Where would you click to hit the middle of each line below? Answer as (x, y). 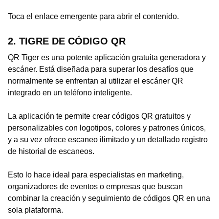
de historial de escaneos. (51, 151)
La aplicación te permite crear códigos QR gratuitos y (99, 116)
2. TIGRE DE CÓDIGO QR (67, 41)
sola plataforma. (35, 210)
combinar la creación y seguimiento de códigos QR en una (109, 198)
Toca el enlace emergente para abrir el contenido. (93, 16)
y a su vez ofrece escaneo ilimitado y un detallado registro (108, 140)
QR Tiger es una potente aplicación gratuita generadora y (107, 57)
